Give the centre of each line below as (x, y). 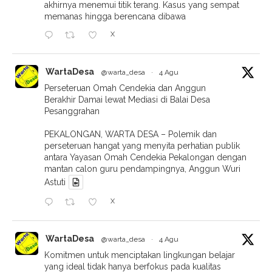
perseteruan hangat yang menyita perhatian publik (142, 145)
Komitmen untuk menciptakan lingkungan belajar (140, 255)
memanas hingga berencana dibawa (115, 16)
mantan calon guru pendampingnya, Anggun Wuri (142, 168)
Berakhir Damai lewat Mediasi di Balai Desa (127, 99)
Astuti (55, 182)
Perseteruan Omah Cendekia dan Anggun (125, 88)
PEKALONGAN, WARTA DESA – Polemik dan (131, 134)
